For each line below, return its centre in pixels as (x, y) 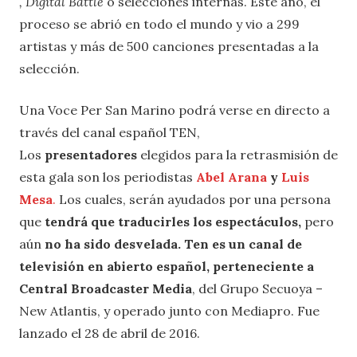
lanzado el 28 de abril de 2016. (110, 333)
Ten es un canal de (243, 243)
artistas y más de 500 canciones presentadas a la (169, 46)
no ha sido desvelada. (113, 243)
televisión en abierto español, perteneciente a (167, 266)
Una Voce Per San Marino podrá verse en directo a (175, 110)
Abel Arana (231, 177)
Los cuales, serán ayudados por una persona (193, 199)
